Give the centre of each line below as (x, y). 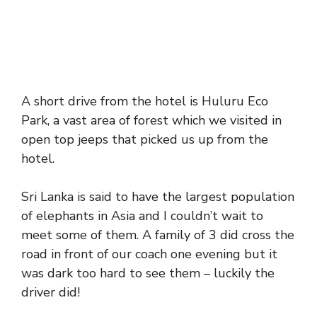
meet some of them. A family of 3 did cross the (158, 235)
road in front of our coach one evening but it (149, 254)
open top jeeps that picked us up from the (145, 140)
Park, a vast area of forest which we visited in (151, 121)
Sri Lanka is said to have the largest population (158, 197)
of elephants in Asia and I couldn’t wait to (142, 216)
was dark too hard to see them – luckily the (148, 273)
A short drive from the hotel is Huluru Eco (145, 102)
